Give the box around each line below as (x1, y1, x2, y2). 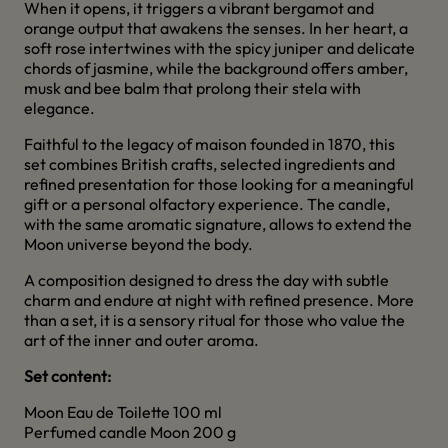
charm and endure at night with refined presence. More (24, 290, 414, 310)
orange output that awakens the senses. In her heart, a (24, 18, 408, 38)
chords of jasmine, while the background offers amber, (24, 58, 408, 78)
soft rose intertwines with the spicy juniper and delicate (24, 38, 415, 58)
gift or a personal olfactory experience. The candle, (24, 194, 390, 214)
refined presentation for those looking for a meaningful (24, 174, 414, 194)
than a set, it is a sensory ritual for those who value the (24, 310, 405, 330)
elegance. (24, 98, 95, 118)
